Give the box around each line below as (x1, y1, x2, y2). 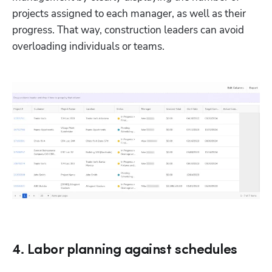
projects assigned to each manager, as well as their (12, 6, 246, 21)
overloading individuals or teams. (12, 39, 165, 53)
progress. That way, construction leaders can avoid (12, 22, 244, 37)
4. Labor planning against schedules (12, 243, 237, 257)
